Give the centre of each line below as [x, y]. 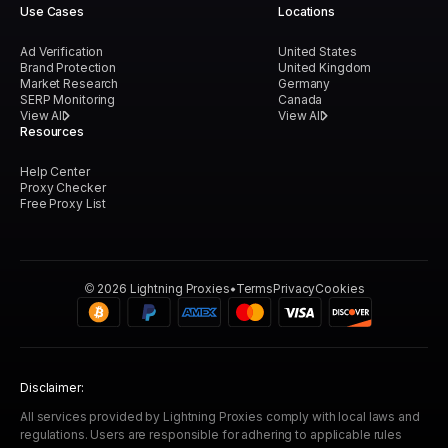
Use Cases [52, 12]
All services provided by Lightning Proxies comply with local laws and [220, 416]
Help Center [55, 172]
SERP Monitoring [68, 100]
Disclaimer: [52, 387]
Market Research [69, 84]
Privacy [294, 289]
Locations [306, 12]
